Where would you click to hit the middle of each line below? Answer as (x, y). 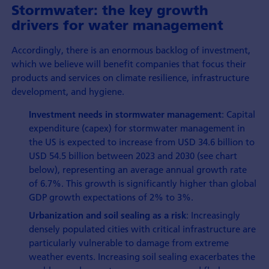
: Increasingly (213, 215)
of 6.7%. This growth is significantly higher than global (143, 183)
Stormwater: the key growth (110, 11)
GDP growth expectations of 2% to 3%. (111, 197)
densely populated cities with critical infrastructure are (143, 229)
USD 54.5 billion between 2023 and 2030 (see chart (133, 155)
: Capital (239, 114)
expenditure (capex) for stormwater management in (137, 128)
